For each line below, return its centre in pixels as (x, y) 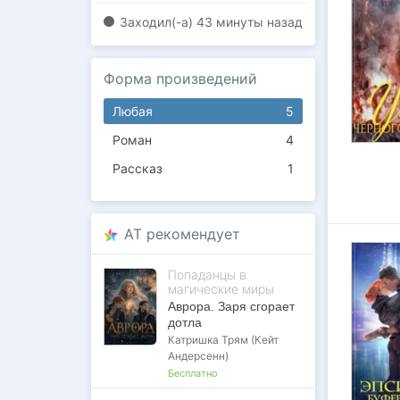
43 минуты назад (250, 22)
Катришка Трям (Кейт (223, 340)
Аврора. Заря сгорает (231, 306)
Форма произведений (180, 79)
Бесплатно (193, 373)
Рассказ (137, 168)
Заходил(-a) (156, 22)
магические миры (221, 289)
